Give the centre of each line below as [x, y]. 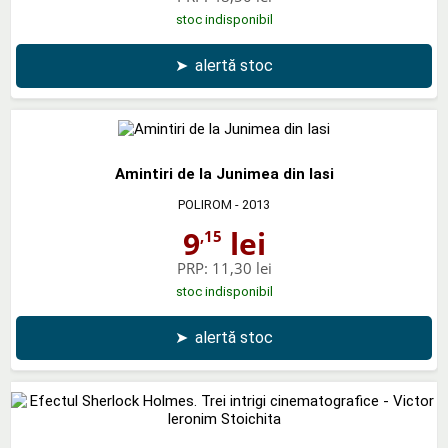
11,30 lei [241, 267]
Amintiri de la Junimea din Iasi [224, 173]
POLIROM [205, 204]
